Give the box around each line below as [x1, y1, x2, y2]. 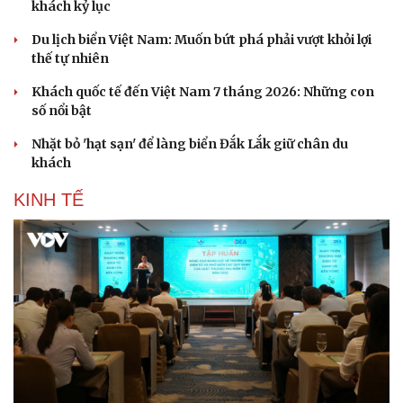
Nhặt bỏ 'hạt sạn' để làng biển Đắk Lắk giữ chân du [31, 136, 348, 152]
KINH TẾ [13, 190, 84, 210]
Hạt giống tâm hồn [218, 6, 323, 22]
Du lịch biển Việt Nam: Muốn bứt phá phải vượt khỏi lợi [31, 31, 372, 48]
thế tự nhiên [31, 50, 109, 67]
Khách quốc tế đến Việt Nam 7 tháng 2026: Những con [31, 84, 374, 100]
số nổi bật [31, 103, 92, 119]
